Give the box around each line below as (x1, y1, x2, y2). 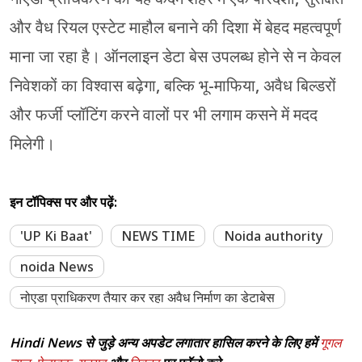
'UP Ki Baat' (20, 226, 92, 246)
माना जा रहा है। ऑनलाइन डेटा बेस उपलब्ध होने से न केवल (10, 44, 341, 69)
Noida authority (224, 226, 322, 246)
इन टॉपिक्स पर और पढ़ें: (10, 192, 117, 213)
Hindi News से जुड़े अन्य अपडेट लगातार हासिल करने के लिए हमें (10, 333, 320, 353)
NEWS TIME (121, 226, 195, 246)
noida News (20, 257, 94, 277)
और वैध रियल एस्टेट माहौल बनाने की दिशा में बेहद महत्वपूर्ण (10, 15, 341, 40)
